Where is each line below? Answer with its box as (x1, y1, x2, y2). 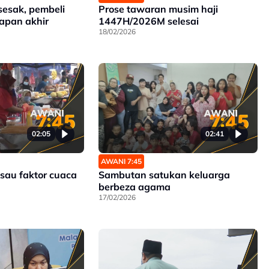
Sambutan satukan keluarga (98, 168, 230, 181)
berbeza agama (98, 180, 171, 193)
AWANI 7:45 (100, 156, 142, 166)
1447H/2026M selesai (98, 15, 199, 28)
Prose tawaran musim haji (98, 3, 218, 16)
